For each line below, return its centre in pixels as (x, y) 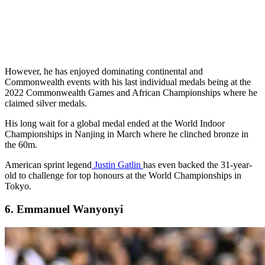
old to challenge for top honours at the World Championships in (123, 176)
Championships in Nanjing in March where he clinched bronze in (127, 134)
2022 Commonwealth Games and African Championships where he (131, 93)
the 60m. (21, 145)
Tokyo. (18, 186)
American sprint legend (48, 165)
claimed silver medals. (46, 104)
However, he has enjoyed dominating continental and (104, 72)
